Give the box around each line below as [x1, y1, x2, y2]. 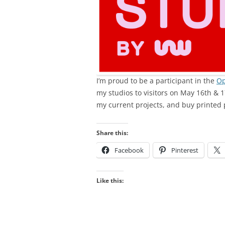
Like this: [96, 176, 124, 185]
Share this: [96, 128, 128, 137]
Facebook [115, 145, 144, 155]
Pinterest [171, 145, 198, 155]
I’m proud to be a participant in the [96, 75, 216, 85]
